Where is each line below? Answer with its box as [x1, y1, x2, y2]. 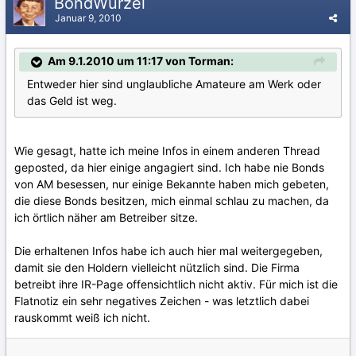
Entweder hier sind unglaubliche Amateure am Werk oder [27, 76, 321, 91]
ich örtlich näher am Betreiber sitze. [14, 210, 198, 224]
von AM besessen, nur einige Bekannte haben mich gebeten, [14, 176, 329, 191]
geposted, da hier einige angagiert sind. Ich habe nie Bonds [14, 160, 324, 174]
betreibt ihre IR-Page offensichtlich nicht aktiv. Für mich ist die [14, 277, 338, 291]
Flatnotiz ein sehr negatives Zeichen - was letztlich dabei [14, 293, 309, 308]
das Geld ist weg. [27, 93, 117, 107]
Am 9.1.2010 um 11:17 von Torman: [48, 53, 234, 68]
